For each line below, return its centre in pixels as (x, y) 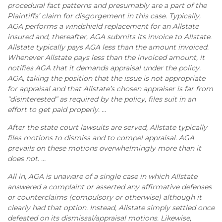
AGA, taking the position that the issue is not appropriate (106, 78)
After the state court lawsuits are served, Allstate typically (107, 127)
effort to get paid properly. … (57, 110)
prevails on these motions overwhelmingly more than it (104, 148)
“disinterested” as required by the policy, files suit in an (102, 99)
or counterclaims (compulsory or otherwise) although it (105, 197)
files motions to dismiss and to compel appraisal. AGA (101, 138)
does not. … (27, 159)
